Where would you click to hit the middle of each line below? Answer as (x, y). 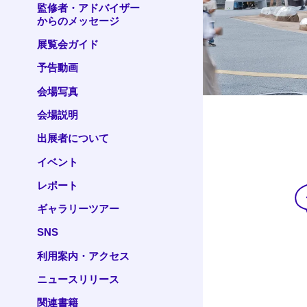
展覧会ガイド (67, 45)
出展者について (73, 138)
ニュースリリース (78, 279)
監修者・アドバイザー (88, 8)
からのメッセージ (78, 21)
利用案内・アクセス (83, 256)
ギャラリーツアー (78, 209)
